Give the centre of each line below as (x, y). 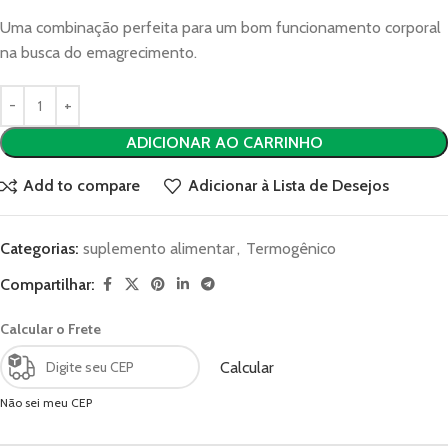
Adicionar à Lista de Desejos (288, 186)
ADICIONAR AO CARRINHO (224, 142)
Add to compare (82, 186)
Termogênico (291, 248)
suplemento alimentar (159, 248)
